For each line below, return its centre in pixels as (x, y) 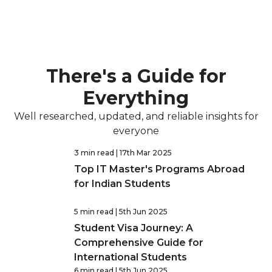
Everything (136, 98)
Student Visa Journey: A (134, 228)
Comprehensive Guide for (139, 243)
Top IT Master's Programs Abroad (159, 169)
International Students (131, 257)
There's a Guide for (136, 76)
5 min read (94, 212)
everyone (136, 131)
